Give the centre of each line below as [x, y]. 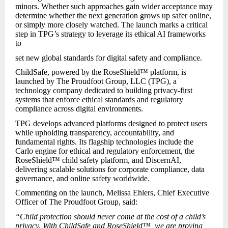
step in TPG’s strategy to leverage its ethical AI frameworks [110, 34]
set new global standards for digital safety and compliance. [109, 58]
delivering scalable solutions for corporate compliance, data [110, 169]
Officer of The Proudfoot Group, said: [76, 202]
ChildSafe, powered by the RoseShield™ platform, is [101, 72]
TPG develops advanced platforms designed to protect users [111, 123]
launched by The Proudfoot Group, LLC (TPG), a [96, 81]
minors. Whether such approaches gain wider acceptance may [114, 6]
